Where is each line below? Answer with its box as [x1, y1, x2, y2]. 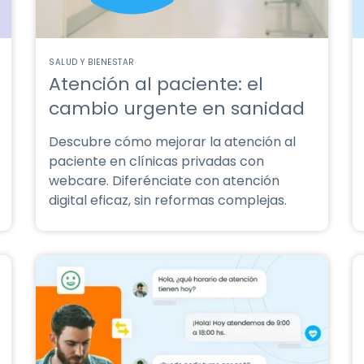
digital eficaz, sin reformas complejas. [49, 191, 287, 210]
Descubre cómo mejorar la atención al [49, 132, 296, 151]
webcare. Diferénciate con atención [49, 171, 279, 190]
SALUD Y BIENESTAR [49, 56, 135, 68]
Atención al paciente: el [49, 71, 263, 97]
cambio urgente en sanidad [49, 96, 305, 121]
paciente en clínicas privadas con [49, 152, 264, 171]
